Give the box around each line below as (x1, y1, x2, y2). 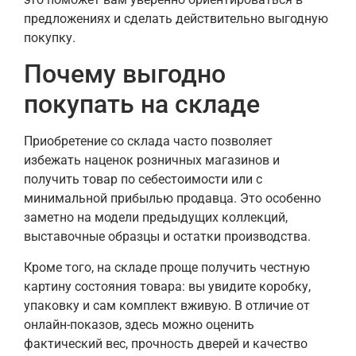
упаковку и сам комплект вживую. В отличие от (24, 297, 310, 313)
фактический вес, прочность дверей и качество (24, 335, 308, 351)
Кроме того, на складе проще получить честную (24, 259, 310, 275)
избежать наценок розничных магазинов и (24, 153, 280, 168)
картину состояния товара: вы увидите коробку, (24, 278, 311, 294)
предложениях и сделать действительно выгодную (24, 10, 328, 26)
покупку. (24, 29, 75, 45)
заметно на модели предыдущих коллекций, (24, 210, 288, 226)
